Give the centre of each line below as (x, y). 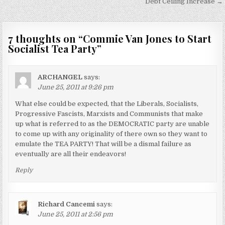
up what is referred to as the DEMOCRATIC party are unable (113, 124)
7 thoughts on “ (46, 38)
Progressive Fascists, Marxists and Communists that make (109, 114)
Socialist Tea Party (53, 48)
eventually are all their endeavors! (71, 154)
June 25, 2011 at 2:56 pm (76, 214)
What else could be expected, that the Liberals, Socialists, (107, 103)
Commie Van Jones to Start (147, 38)
